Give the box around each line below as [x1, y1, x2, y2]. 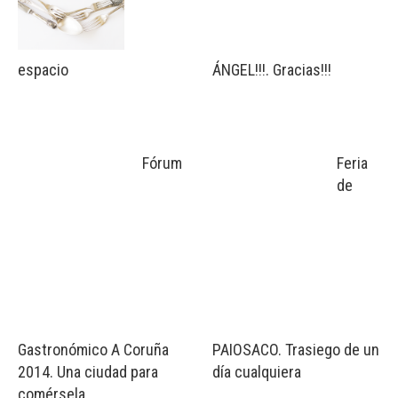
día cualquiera [212, 362, 301, 382]
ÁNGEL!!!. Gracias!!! [212, 60, 331, 80]
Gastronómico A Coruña [18, 340, 169, 360]
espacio [18, 60, 68, 80]
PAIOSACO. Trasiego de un [212, 340, 379, 360]
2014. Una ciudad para [18, 362, 158, 382]
